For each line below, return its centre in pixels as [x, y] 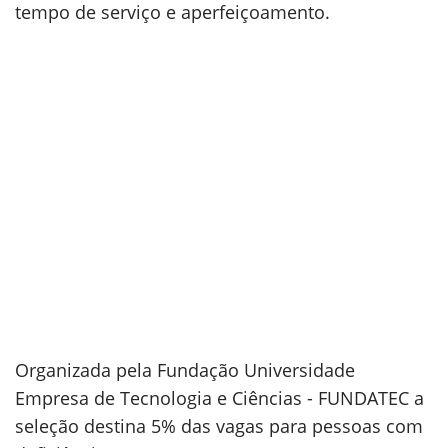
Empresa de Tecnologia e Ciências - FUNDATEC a [219, 398]
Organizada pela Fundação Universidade [185, 370]
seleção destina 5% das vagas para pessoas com [219, 426]
